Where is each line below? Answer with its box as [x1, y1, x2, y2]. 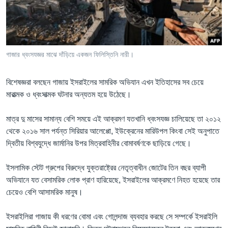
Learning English [8, 13, 70, 21]
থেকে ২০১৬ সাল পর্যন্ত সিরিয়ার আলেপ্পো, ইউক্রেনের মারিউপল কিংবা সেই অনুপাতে [6, 126, 219, 135]
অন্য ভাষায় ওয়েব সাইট [16, 88, 78, 97]
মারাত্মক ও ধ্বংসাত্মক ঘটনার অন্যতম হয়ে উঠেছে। [6, 90, 131, 99]
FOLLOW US [8, 40, 50, 48]
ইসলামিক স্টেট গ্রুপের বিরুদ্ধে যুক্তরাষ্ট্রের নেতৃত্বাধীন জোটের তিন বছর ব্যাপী [6, 163, 206, 172]
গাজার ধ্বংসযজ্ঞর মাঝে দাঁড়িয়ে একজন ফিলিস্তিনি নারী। [6, 50, 134, 59]
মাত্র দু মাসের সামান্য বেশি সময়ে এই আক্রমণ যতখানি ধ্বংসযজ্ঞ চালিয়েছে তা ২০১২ [6, 114, 221, 123]
